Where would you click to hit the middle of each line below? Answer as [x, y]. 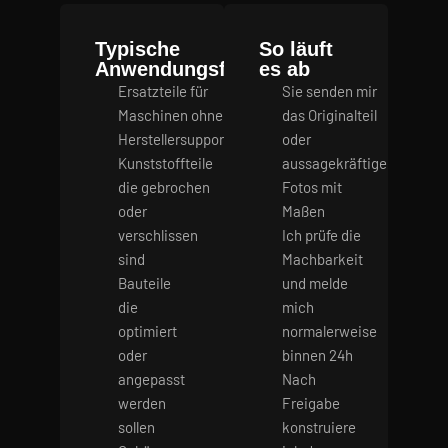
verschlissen [157, 235]
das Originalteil [329, 115]
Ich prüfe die [321, 235]
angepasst [151, 379]
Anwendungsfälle [177, 69]
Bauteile [144, 283]
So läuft [296, 49]
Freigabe [310, 403]
